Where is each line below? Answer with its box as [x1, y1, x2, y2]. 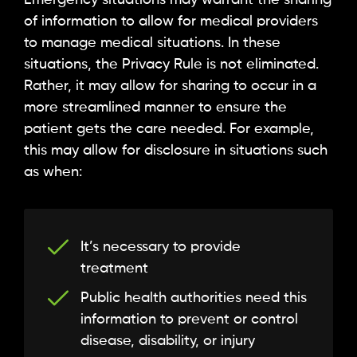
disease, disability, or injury [80, 333, 255, 348]
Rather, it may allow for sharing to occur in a [24, 79, 316, 94]
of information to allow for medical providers [24, 14, 318, 29]
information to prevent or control [80, 312, 298, 327]
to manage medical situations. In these [24, 36, 280, 51]
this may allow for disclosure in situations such [24, 143, 328, 159]
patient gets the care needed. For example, [24, 122, 314, 137]
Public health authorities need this [80, 290, 307, 305]
